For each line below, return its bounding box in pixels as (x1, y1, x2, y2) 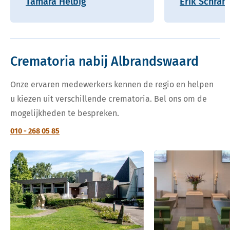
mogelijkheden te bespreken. (10, 108, 119, 118)
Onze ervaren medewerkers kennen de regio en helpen (10, 79, 214, 89)
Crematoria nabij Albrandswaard (10, 53, 199, 69)
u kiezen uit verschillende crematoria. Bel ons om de (10, 93, 207, 104)
